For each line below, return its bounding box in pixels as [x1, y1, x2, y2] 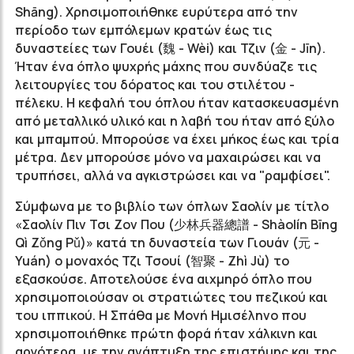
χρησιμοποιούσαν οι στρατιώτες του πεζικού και [15, 288, 328, 306]
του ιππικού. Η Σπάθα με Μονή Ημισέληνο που [15, 307, 307, 324]
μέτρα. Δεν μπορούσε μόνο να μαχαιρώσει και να [15, 149, 321, 166]
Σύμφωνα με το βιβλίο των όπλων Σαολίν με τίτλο [15, 198, 329, 215]
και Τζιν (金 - [215, 40, 299, 57]
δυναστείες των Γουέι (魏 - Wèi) [15, 40, 215, 57]
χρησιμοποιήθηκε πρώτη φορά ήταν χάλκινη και [15, 325, 318, 342]
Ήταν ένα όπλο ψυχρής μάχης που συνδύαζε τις [15, 58, 317, 75]
